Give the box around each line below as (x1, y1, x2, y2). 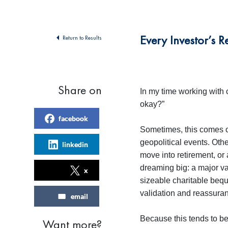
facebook (59, 114, 88, 123)
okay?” (140, 100, 164, 108)
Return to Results (63, 34, 102, 41)
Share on (58, 83, 102, 97)
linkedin (62, 140, 88, 149)
